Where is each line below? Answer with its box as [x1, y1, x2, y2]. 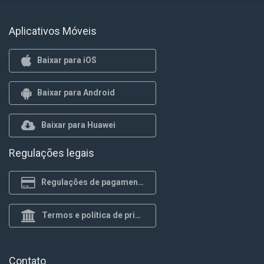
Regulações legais [9, 146, 94, 159]
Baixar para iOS [37, 55, 97, 65]
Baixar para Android [37, 88, 115, 97]
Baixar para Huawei [41, 120, 115, 130]
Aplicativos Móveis [9, 24, 97, 37]
